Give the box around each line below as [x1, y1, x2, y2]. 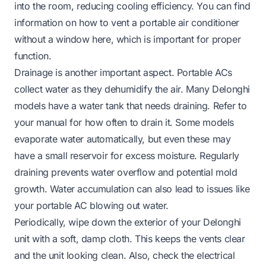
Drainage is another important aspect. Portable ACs [14, 66, 233, 78]
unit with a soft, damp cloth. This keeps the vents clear [14, 232, 245, 245]
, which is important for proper [110, 33, 241, 45]
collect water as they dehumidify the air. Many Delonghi [14, 83, 251, 95]
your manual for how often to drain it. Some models [14, 116, 235, 128]
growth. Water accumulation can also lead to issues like [14, 182, 251, 195]
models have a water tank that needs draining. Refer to [14, 99, 247, 112]
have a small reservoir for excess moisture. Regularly [14, 149, 239, 161]
